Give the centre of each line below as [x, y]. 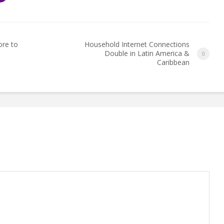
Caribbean [173, 62]
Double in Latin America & [147, 53]
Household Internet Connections [137, 44]
